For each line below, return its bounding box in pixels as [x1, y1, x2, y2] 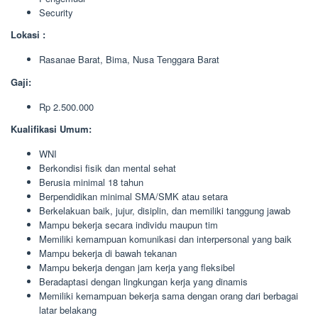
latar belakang [39, 303, 97, 317]
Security [39, 5, 73, 19]
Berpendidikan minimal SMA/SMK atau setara [39, 190, 228, 203]
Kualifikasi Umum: [11, 122, 92, 136]
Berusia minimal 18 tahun [39, 175, 143, 189]
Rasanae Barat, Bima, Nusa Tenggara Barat [39, 53, 219, 66]
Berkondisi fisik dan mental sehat [39, 161, 176, 175]
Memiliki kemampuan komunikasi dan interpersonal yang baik [39, 232, 292, 246]
